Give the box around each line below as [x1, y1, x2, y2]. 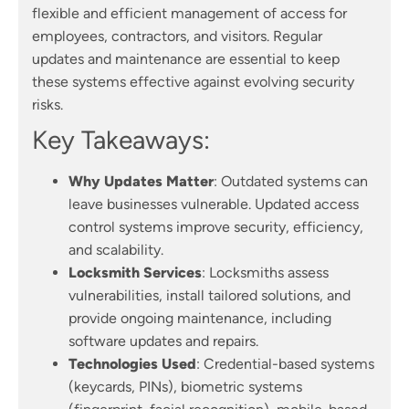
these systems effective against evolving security [32, 73, 354, 91]
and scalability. [68, 241, 163, 259]
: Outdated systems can [214, 173, 368, 191]
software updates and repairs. [68, 332, 258, 351]
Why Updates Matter [68, 173, 214, 191]
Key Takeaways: [32, 124, 210, 156]
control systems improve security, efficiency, [68, 218, 363, 236]
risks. [32, 96, 63, 114]
